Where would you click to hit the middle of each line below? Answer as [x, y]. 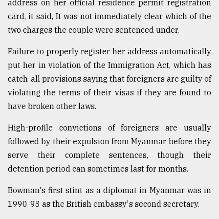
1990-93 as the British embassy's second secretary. [104, 204]
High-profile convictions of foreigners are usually [109, 127]
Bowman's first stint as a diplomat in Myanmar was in [109, 190]
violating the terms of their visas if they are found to [109, 92]
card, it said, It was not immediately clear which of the [109, 16]
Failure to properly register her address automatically [109, 51]
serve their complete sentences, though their [109, 155]
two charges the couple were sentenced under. [93, 30]
